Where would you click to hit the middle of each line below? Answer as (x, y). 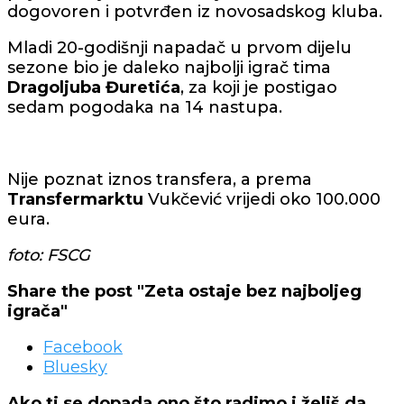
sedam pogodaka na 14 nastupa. (145, 107)
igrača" (37, 311)
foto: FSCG (49, 255)
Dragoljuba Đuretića (94, 87)
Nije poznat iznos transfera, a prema (160, 179)
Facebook (83, 347)
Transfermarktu (78, 199)
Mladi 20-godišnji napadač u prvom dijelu (179, 47)
